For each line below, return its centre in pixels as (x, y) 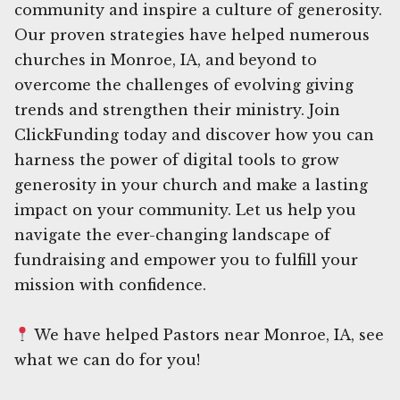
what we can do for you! (107, 359)
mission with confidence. (110, 284)
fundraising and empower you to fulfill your (186, 259)
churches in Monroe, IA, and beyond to (166, 59)
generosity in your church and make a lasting (191, 184)
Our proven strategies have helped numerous (192, 34)
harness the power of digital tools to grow (177, 159)
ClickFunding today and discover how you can (194, 134)
